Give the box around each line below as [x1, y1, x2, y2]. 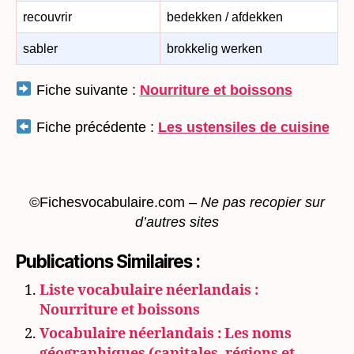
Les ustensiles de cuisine [157, 119, 330, 136]
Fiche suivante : [36, 81, 140, 98]
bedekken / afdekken [167, 9, 283, 24]
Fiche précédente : [32, 119, 158, 136]
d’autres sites [135, 214, 219, 231]
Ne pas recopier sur [201, 194, 325, 211]
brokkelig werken [167, 41, 262, 55]
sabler [23, 41, 58, 55]
